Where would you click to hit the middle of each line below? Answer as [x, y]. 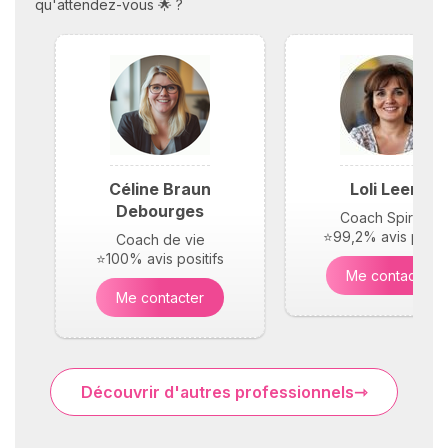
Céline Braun [160, 189]
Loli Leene [390, 189]
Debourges [160, 211]
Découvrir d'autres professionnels [217, 392]
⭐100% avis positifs [160, 258]
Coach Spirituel [390, 217]
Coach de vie [160, 239]
